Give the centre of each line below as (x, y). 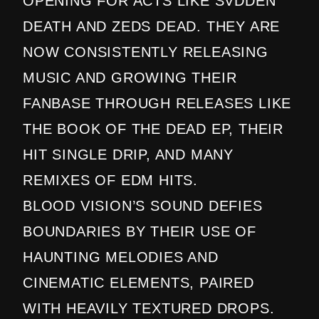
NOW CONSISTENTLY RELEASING (146, 52)
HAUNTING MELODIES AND (121, 257)
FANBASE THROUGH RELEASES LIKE (157, 104)
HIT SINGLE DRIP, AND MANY (128, 155)
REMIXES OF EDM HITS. (111, 181)
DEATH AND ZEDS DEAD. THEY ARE (152, 27)
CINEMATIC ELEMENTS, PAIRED (138, 283)
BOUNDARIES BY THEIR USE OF (140, 232)
